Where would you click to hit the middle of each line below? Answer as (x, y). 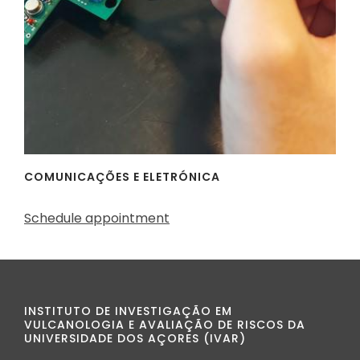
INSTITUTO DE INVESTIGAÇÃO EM (128, 311)
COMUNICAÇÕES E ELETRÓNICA (122, 177)
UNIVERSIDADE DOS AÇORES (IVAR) (135, 339)
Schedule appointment (97, 218)
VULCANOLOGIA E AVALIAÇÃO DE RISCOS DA (165, 325)
